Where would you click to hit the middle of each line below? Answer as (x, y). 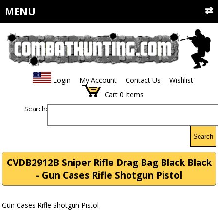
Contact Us (143, 80)
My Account (98, 80)
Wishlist (181, 80)
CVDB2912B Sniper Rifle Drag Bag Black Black (109, 163)
